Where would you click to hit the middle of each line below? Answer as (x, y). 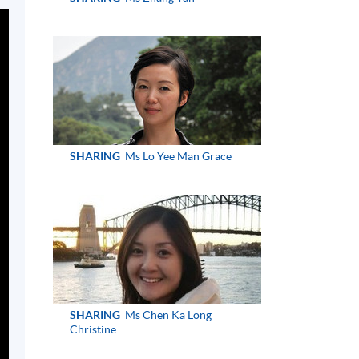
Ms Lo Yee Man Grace (177, 156)
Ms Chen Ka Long (167, 315)
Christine (93, 329)
